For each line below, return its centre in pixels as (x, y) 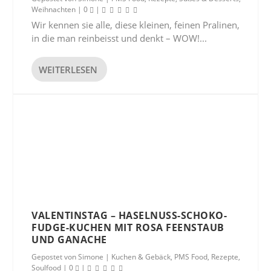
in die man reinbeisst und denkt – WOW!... (119, 38)
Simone (91, 257)
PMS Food (191, 257)
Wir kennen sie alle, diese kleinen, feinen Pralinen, (136, 25)
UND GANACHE (69, 240)
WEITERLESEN (68, 69)
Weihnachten (54, 9)
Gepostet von (55, 257)
